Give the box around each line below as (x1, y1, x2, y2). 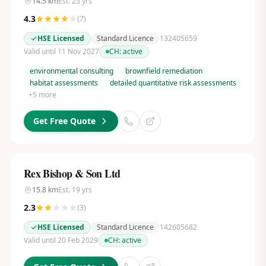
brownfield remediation (125, 66, 202, 76)
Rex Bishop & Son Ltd (23, 166, 121, 181)
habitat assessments (29, 78, 98, 88)
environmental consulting (29, 66, 113, 76)
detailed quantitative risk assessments (109, 78, 236, 88)
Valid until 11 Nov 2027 (23, 46, 99, 56)
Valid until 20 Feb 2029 (23, 235, 98, 245)
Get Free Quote (33, 115, 96, 126)
